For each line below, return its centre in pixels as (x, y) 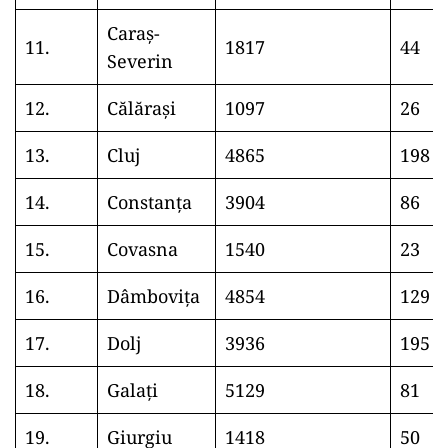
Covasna (142, 249)
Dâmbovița (153, 296)
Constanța (149, 202)
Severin (140, 61)
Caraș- (133, 33)
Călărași (141, 108)
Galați (132, 390)
